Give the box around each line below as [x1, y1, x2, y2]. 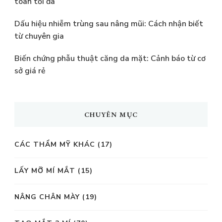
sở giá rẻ [14, 65, 46, 76]
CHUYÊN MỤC [84, 110, 138, 119]
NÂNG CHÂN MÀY [14, 192, 80, 202]
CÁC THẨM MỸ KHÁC [14, 139, 95, 149]
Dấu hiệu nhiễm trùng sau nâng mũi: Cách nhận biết [14, 18, 203, 29]
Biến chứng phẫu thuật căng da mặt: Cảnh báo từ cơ [14, 53, 206, 64]
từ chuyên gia [14, 30, 64, 42]
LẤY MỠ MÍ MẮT [14, 166, 75, 175]
